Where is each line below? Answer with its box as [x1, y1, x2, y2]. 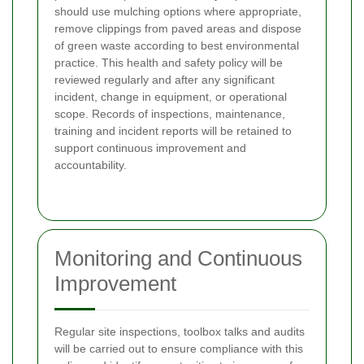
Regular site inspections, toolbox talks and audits [54, 325, 305, 339]
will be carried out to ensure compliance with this [54, 342, 303, 356]
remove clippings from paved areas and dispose [54, 22, 301, 36]
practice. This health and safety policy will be [54, 56, 283, 70]
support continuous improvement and [54, 141, 246, 155]
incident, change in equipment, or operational [54, 90, 287, 104]
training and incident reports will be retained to [54, 124, 292, 138]
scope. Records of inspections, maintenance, [54, 107, 285, 121]
